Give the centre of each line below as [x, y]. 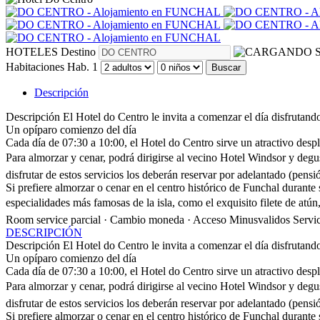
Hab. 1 [82, 66]
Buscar [226, 67]
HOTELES [32, 51]
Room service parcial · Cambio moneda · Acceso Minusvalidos [148, 219]
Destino [78, 51]
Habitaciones [35, 66]
